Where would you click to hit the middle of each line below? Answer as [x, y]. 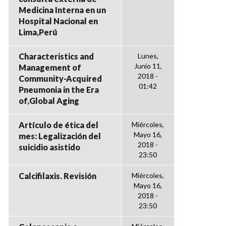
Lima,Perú [38, 32]
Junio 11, [148, 66]
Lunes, [148, 56]
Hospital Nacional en [58, 21]
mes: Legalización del [60, 136]
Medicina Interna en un [62, 10]
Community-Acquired [60, 78]
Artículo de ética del [59, 125]
